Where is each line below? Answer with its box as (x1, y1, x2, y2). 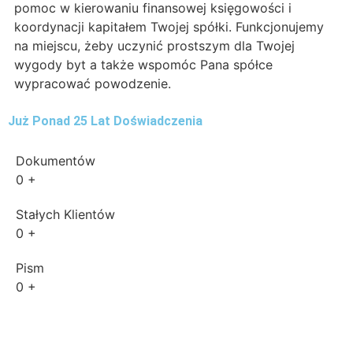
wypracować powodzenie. (14, 76, 171, 92)
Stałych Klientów (16, 206, 115, 223)
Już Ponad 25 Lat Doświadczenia (8, 113, 203, 129)
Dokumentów (16, 153, 95, 169)
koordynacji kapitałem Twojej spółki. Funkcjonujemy (14, 19, 324, 35)
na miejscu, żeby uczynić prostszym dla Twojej (14, 38, 295, 54)
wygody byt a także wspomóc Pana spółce (14, 57, 273, 73)
